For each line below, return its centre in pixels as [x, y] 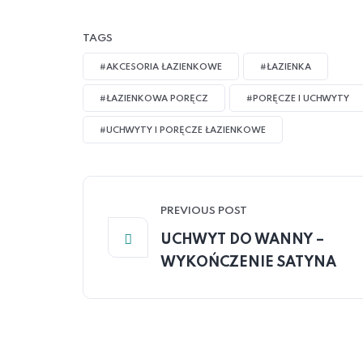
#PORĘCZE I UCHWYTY [298, 99]
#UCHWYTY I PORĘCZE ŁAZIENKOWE [183, 130]
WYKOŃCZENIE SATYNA [248, 263]
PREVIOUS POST [204, 211]
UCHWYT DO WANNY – [242, 240]
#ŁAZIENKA [286, 67]
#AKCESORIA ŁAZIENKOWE [161, 67]
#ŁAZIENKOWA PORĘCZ [154, 99]
